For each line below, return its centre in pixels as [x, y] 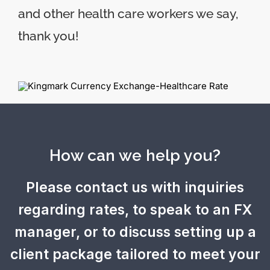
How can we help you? [135, 155]
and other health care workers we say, [128, 14]
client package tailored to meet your [135, 255]
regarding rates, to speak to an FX [135, 210]
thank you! [48, 36]
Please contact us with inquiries [135, 188]
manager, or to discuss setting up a [135, 232]
